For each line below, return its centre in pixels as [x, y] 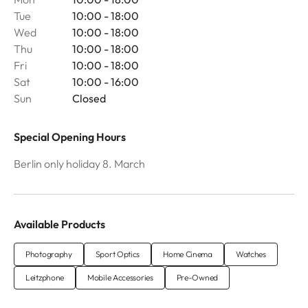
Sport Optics [118, 254]
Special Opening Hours [70, 137]
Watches [251, 254]
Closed [89, 99]
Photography [49, 254]
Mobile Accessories [120, 278]
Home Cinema [188, 254]
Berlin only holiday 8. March [79, 164]
